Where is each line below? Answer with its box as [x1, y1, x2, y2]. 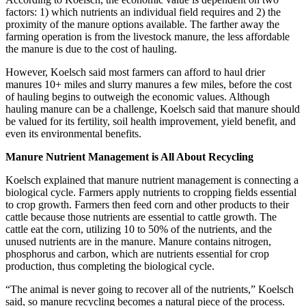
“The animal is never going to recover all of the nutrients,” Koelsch [5, 283, 294, 295]
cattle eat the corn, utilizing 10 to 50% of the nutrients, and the [5, 223, 272, 235]
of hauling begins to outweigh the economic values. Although [5, 90, 270, 102]
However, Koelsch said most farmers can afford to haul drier [5, 66, 265, 78]
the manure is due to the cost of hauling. [5, 42, 177, 55]
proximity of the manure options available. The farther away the [5, 18, 279, 30]
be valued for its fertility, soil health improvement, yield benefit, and [5, 115, 296, 127]
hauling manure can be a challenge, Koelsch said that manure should [5, 102, 300, 115]
